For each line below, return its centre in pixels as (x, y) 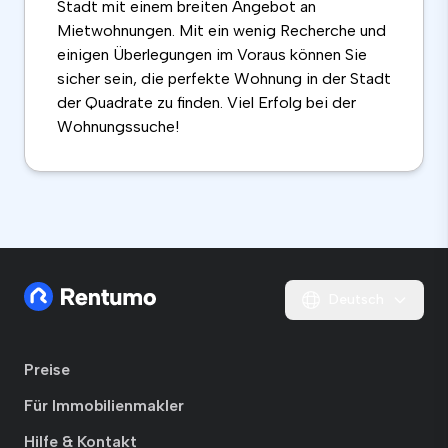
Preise (47, 370)
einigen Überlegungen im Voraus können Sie (212, 55)
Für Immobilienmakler (104, 406)
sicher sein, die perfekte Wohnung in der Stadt (224, 79)
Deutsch (356, 300)
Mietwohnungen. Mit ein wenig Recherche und (221, 31)
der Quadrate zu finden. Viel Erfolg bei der (206, 103)
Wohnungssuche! (118, 127)
